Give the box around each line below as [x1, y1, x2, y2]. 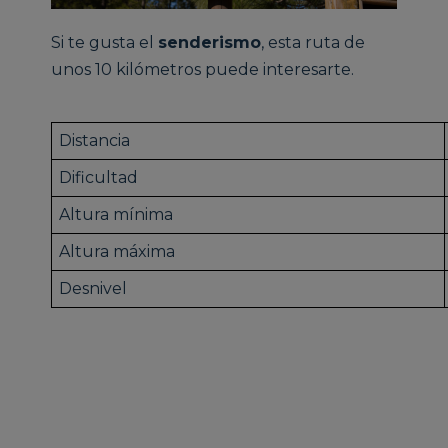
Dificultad [58, 168, 138, 188]
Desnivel [58, 279, 127, 299]
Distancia [58, 131, 130, 151]
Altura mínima [58, 205, 173, 225]
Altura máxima [58, 242, 175, 262]
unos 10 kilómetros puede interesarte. [51, 60, 359, 80]
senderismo [158, 33, 262, 53]
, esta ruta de [261, 33, 366, 53]
